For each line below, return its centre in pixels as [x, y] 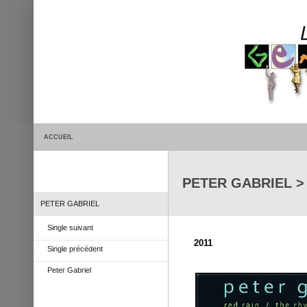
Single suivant [70, 228]
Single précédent [75, 249]
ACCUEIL [58, 137]
